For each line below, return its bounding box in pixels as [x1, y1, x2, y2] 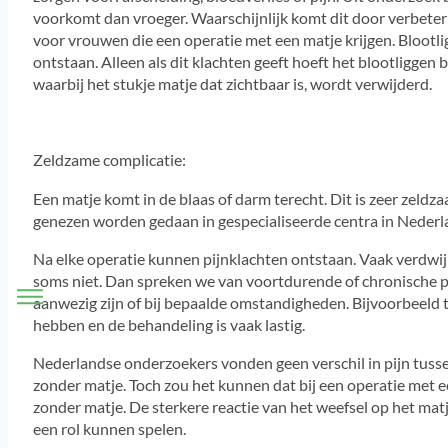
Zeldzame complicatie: [32, 150, 186, 170]
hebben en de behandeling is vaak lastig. [32, 314, 305, 334]
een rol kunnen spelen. [32, 419, 186, 439]
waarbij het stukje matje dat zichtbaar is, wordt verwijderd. [32, 74, 432, 93]
